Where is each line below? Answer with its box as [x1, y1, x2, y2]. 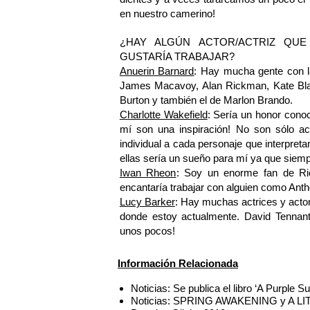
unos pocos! [119, 224, 175, 237]
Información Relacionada [118, 257, 238, 270]
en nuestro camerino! [119, 8, 215, 20]
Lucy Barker [119, 195, 175, 208]
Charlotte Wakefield [119, 108, 208, 120]
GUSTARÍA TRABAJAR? [119, 50, 235, 62]
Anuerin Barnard [119, 64, 194, 77]
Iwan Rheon [119, 166, 176, 179]
